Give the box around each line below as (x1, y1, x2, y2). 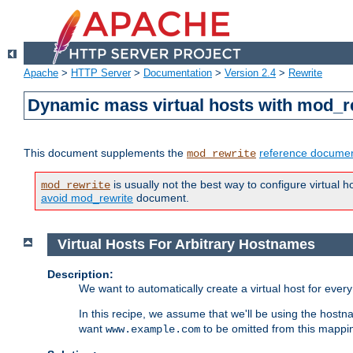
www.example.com (106, 322, 200, 336)
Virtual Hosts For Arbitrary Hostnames (57, 236, 319, 253)
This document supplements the (24, 147, 187, 160)
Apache (24, 67, 58, 80)
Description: (47, 267, 113, 281)
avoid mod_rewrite (41, 191, 133, 205)
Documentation (143, 67, 212, 80)
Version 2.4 (225, 67, 276, 80)
